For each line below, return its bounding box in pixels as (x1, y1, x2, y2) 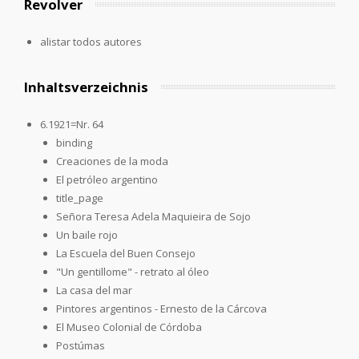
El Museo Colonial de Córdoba (56, 319, 202, 334)
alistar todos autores (39, 34, 142, 49)
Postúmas (56, 337, 105, 353)
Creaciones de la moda (56, 153, 168, 168)
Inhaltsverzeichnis (24, 77, 148, 96)
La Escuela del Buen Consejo (56, 245, 196, 260)
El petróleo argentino (56, 171, 158, 187)
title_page (56, 190, 103, 205)
